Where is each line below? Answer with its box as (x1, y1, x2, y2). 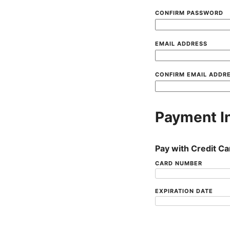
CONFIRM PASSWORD (155, 9, 223, 17)
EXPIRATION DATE (155, 187, 213, 195)
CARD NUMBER (155, 160, 202, 167)
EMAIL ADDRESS (155, 40, 207, 48)
